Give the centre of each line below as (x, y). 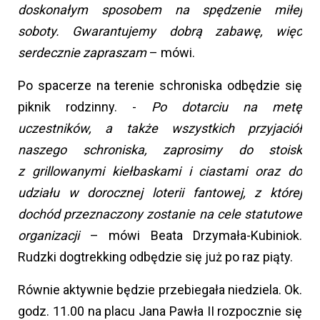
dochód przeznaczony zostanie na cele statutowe (160, 214)
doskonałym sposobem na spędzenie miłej (160, 10)
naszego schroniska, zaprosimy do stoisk (160, 150)
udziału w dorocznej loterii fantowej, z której (160, 193)
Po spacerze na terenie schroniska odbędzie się (160, 86)
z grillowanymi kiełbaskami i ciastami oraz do (160, 171)
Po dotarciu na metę (227, 107)
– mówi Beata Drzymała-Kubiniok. (196, 236)
